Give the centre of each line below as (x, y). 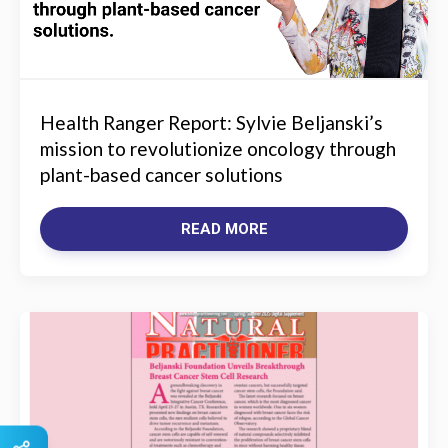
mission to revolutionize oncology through (218, 148)
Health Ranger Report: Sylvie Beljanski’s (211, 122)
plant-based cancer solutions (161, 174)
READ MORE (224, 229)
